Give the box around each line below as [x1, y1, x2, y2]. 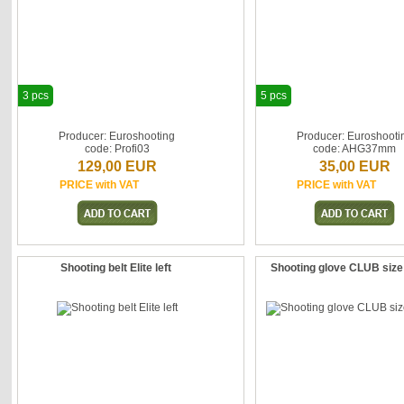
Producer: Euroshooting [59, 130, 176, 142]
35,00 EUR [318, 159, 390, 174]
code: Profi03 [84, 142, 150, 155]
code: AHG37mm [313, 142, 397, 155]
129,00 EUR [77, 159, 157, 174]
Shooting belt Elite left [60, 262, 172, 274]
